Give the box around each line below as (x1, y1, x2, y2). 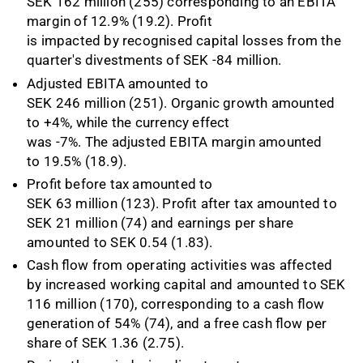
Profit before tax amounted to (27, 175, 213, 192)
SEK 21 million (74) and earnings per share (27, 214, 294, 231)
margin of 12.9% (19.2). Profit (27, 13, 212, 30)
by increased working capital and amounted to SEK (27, 276, 346, 293)
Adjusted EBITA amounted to (27, 75, 209, 92)
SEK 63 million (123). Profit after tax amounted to (27, 194, 337, 211)
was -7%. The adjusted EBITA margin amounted (27, 133, 322, 150)
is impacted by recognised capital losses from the (27, 32, 341, 49)
